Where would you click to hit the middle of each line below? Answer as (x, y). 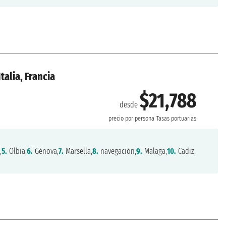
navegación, (118, 151)
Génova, (46, 151)
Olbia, (17, 151)
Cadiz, (186, 151)
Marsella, (78, 151)
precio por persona (132, 119)
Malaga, (155, 151)
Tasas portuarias (177, 119)
